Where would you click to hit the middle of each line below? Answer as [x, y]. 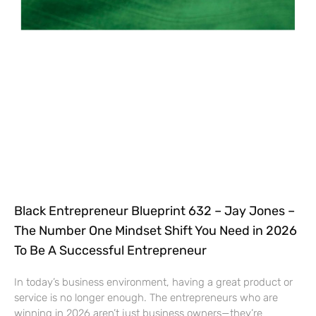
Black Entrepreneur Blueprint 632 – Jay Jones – [154, 211]
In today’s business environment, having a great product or [153, 282]
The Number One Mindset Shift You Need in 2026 [156, 230]
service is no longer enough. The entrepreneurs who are [146, 297]
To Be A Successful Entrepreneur [110, 250]
